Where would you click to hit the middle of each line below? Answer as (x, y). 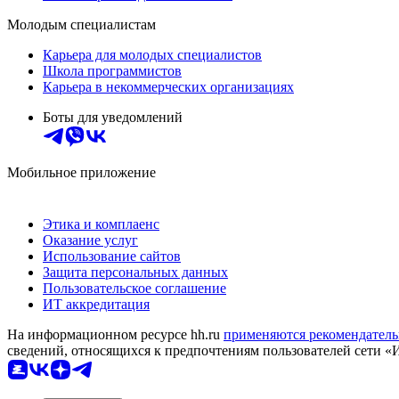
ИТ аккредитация (96, 304)
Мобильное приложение (81, 172)
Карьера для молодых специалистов (152, 54)
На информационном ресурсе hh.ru (115, 334)
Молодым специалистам (81, 24)
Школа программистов (112, 70)
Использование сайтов (112, 256)
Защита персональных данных (135, 272)
